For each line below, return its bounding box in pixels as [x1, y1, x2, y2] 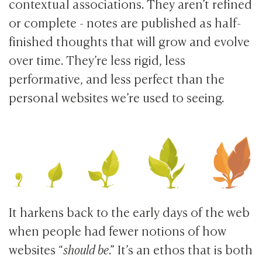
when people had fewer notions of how [9, 221, 227, 240]
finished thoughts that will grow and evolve [9, 31, 250, 50]
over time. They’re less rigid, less [9, 50, 186, 68]
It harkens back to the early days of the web [9, 202, 250, 221]
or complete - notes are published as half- [9, 12, 242, 31]
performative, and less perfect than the [9, 68, 225, 87]
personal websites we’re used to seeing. [9, 87, 225, 106]
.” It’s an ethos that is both [109, 240, 253, 258]
